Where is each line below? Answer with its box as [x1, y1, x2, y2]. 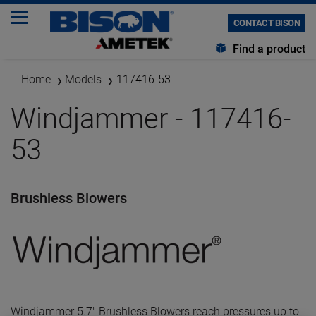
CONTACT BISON [233, 18, 300, 28]
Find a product [230, 42, 305, 56]
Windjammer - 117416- [11, 102, 291, 135]
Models [65, 73, 102, 86]
